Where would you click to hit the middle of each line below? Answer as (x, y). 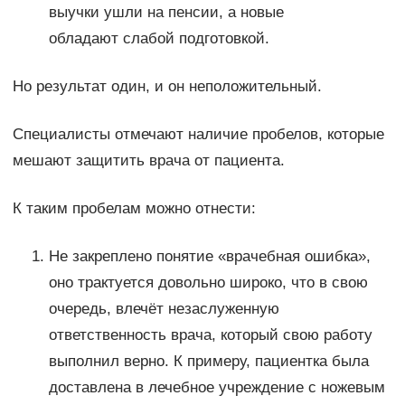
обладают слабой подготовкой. (159, 39)
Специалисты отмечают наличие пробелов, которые (198, 135)
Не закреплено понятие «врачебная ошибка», (209, 257)
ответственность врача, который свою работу (210, 335)
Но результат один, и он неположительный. (167, 87)
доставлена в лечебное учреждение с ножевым (217, 388)
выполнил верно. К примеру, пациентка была (208, 362)
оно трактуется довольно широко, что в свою (208, 283)
